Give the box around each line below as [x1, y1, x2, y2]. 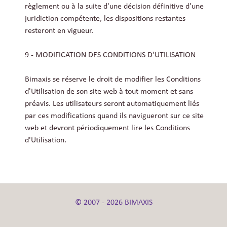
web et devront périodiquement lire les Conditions [25, 124, 190, 133]
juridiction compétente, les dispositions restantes [25, 15, 185, 23]
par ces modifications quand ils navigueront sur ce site [25, 112, 204, 121]
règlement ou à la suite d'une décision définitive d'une [25, 3, 204, 11]
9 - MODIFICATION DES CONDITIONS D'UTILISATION [25, 51, 196, 60]
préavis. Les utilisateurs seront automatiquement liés [25, 100, 199, 108]
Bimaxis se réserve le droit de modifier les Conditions [25, 75, 201, 84]
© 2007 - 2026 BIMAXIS [74, 199, 153, 207]
